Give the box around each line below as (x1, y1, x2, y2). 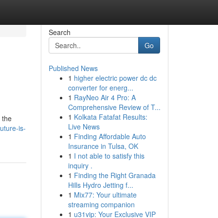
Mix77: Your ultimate (73, 190, 137, 200)
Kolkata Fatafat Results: (73, 112, 147, 122)
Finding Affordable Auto (73, 131, 146, 141)
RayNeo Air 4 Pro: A (73, 92, 136, 102)
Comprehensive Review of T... (68, 102, 161, 112)
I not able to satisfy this (73, 151, 145, 161)
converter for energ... (68, 83, 133, 92)
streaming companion (68, 200, 135, 209)
